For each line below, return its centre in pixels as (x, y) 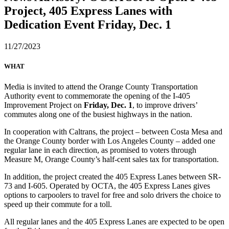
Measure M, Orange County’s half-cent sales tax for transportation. (111, 159)
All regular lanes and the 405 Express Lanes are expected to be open (114, 221)
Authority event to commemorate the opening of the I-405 (97, 96)
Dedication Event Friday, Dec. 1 (88, 25)
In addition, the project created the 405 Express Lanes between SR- (112, 176)
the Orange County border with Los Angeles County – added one (110, 141)
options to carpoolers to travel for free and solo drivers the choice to (112, 195)
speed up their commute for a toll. (58, 204)
